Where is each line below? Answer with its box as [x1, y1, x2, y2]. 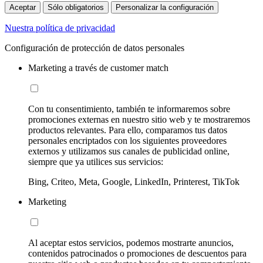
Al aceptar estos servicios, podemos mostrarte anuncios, [28, 238, 234, 248]
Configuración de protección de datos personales [5, 43, 184, 53]
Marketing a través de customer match [28, 63, 168, 73]
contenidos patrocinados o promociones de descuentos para [28, 248, 247, 259]
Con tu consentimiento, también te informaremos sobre [28, 104, 230, 114]
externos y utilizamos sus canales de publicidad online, [28, 146, 230, 157]
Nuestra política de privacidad [5, 23, 115, 33]
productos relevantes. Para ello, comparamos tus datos [28, 125, 227, 136]
